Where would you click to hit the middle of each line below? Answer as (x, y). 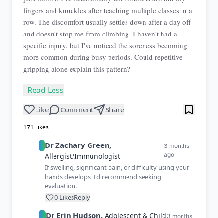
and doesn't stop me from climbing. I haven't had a (100, 34)
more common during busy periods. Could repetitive (103, 57)
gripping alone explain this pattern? (77, 69)
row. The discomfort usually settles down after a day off (107, 22)
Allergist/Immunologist (83, 156)
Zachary (71, 145)
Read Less (45, 90)
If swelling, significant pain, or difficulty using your (117, 167)
